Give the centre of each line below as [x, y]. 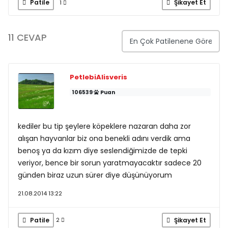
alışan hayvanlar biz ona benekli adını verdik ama [104, 138]
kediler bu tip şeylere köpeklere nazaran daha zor [104, 126]
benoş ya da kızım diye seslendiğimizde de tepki [102, 151]
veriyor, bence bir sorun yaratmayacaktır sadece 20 [109, 163]
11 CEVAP [27, 37]
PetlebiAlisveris [98, 77]
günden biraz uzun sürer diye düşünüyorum [95, 175]
